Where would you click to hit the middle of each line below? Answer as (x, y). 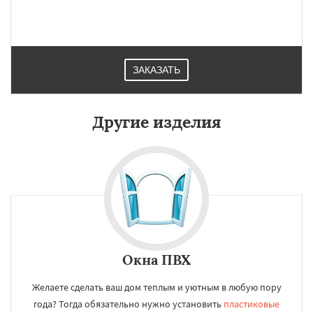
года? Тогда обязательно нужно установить (129, 304)
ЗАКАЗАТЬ (156, 70)
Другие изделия (156, 122)
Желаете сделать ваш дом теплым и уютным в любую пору (156, 287)
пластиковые (252, 304)
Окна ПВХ (156, 260)
